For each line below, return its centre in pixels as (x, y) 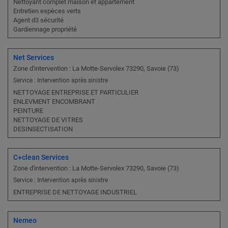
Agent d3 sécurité (38, 20)
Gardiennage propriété (45, 30)
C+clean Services (41, 158)
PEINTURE (28, 111)
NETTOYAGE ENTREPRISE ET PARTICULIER (76, 93)
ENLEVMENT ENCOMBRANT (54, 102)
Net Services (34, 58)
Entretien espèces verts (47, 11)
